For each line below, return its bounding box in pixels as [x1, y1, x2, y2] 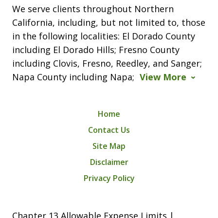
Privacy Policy [83, 172, 135, 183]
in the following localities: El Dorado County [12, 30, 195, 42]
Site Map [92, 140, 126, 151]
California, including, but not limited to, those [12, 16, 205, 28]
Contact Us [88, 124, 130, 135]
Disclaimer [90, 156, 128, 167]
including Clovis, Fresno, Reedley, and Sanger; [12, 57, 202, 69]
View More [140, 71, 186, 83]
